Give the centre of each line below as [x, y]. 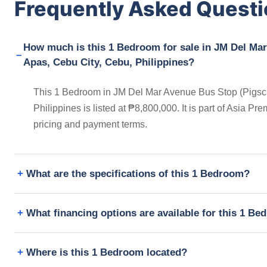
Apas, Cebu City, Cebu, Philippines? [109, 62]
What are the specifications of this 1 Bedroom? [138, 173]
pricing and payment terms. [90, 124]
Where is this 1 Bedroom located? [107, 252]
